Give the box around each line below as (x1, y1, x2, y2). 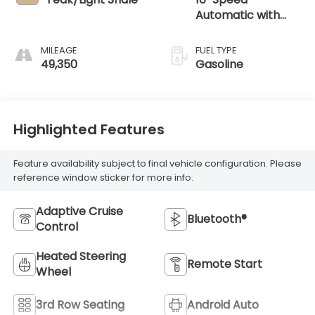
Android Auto (187, 297, 259, 314)
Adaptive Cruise (35, 203, 123, 220)
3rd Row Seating (35, 297, 124, 314)
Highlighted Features (13, 119, 165, 139)
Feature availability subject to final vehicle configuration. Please (13, 156, 302, 170)
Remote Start (187, 256, 262, 273)
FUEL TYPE (195, 44, 237, 58)
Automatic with (195, 7, 280, 24)
